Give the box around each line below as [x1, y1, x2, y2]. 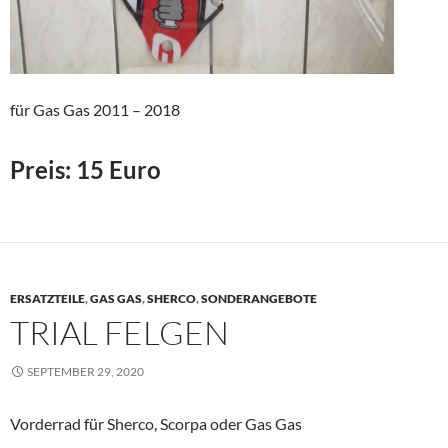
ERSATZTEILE [10, 291, 85, 307]
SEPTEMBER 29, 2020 [27, 364, 144, 380]
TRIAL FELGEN [10, 312, 229, 354]
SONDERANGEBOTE [201, 291, 317, 307]
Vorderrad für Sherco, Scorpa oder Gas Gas [10, 414, 302, 434]
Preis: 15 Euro [10, 155, 161, 185]
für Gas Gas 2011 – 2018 [10, 100, 180, 120]
